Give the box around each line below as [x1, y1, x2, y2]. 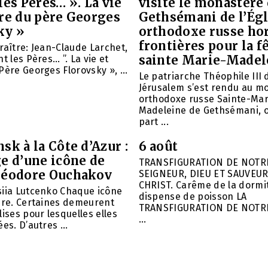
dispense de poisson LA [138, 190, 247, 202]
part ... [138, 115, 169, 127]
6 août [138, 138, 178, 154]
